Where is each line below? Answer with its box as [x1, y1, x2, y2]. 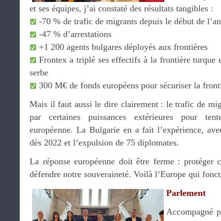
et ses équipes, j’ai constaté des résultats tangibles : [30, 3, 213, 13]
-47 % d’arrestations [36, 29, 111, 39]
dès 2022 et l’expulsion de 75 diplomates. [30, 138, 179, 147]
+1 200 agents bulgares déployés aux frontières [36, 42, 208, 52]
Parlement [166, 188, 206, 198]
